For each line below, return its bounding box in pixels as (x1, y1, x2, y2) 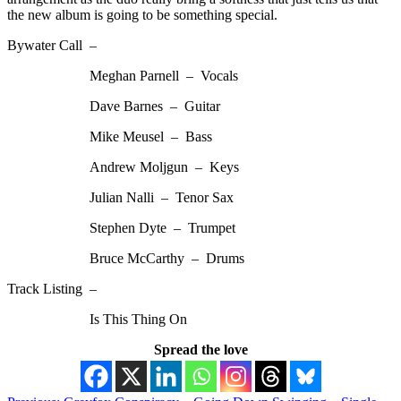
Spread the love (153, 341, 248, 357)
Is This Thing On (7, 311, 187, 327)
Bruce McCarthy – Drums (7, 250, 244, 266)
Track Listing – (7, 280, 97, 296)
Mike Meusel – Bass (7, 128, 212, 144)
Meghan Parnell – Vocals (7, 67, 238, 83)
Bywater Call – (7, 37, 97, 53)
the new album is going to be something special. (7, 6, 277, 22)
